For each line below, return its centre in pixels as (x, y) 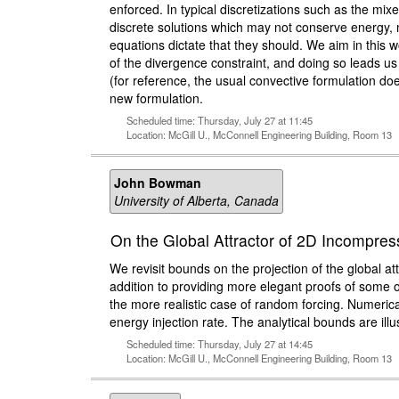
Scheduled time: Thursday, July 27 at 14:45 (220, 343)
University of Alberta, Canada (196, 200)
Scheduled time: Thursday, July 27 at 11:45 (220, 120)
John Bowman (158, 182)
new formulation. (156, 98)
